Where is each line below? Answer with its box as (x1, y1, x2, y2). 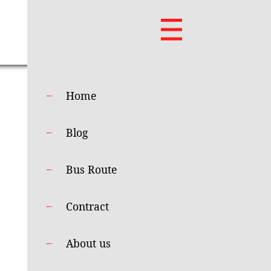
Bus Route (65, 162, 117, 177)
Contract (65, 199, 109, 214)
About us (65, 236, 111, 250)
